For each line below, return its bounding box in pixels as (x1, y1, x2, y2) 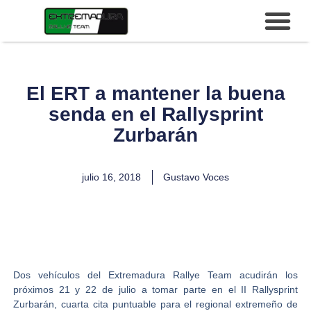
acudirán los (232, 269, 299, 280)
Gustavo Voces (163, 171, 229, 183)
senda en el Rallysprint (48, 103, 263, 125)
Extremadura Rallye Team (108, 269, 233, 280)
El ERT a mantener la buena (26, 83, 285, 104)
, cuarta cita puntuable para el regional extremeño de (53, 299, 299, 310)
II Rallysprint (241, 284, 299, 295)
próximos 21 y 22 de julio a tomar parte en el (12, 284, 242, 295)
